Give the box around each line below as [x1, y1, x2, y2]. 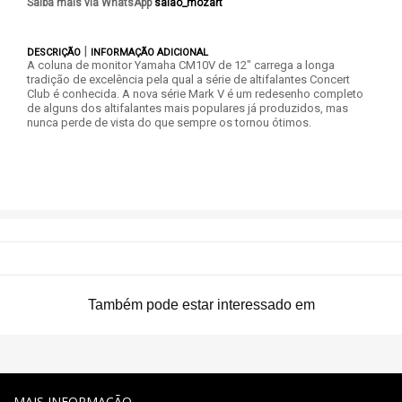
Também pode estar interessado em [87, 297, 315, 312]
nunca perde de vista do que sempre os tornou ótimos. [27, 116, 311, 129]
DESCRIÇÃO [27, 47, 83, 58]
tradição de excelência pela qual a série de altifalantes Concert [27, 73, 350, 86]
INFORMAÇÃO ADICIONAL [91, 47, 208, 58]
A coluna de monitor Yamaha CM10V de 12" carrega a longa [27, 58, 335, 72]
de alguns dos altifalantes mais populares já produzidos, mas [27, 101, 348, 115]
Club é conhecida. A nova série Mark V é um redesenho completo [27, 87, 363, 100]
